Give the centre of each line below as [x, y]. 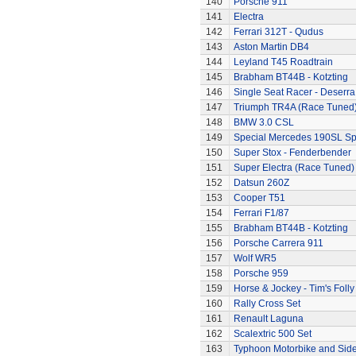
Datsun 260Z [261, 183]
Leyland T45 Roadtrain [283, 62]
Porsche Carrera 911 [278, 243]
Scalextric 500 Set [272, 334]
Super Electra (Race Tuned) [294, 168]
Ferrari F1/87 [261, 213]
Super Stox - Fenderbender [292, 153]
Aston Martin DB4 [271, 47]
